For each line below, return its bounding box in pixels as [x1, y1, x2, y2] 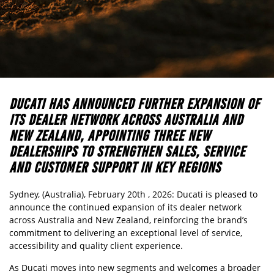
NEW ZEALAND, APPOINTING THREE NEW [9, 127, 210, 144]
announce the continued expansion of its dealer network [9, 201, 242, 213]
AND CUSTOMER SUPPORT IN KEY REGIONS [9, 158, 221, 176]
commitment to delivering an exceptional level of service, [9, 227, 242, 239]
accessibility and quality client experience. [9, 240, 183, 251]
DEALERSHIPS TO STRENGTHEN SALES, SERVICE [9, 143, 245, 160]
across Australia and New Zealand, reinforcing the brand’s [9, 214, 248, 226]
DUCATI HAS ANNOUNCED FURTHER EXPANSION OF [9, 95, 260, 113]
